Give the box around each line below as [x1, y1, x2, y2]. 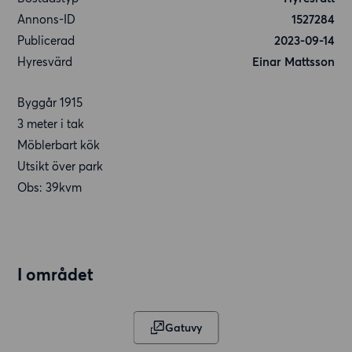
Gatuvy [164, 321, 202, 335]
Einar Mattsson [251, 54, 335, 69]
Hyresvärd [17, 54, 73, 69]
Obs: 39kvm [17, 180, 82, 195]
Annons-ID [17, 12, 76, 27]
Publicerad [17, 33, 75, 48]
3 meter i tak [17, 116, 85, 131]
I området [17, 265, 94, 285]
